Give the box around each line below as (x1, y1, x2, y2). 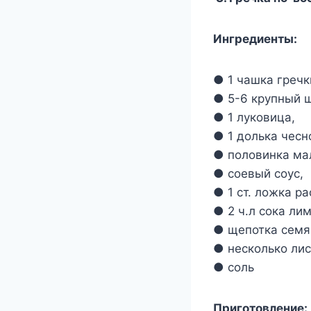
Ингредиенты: (213, 32, 297, 47)
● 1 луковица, (213, 110, 295, 125)
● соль (213, 260, 254, 275)
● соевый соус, (213, 167, 303, 181)
